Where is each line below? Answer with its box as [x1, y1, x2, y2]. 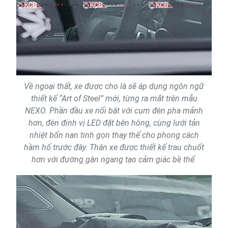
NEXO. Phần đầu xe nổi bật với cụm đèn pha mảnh [25, 106, 203, 116]
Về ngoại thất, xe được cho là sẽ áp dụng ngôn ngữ [24, 81, 204, 92]
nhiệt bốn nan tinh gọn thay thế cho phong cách [29, 130, 199, 140]
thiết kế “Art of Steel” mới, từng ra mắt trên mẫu [31, 94, 197, 104]
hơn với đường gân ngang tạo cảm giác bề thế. [32, 155, 196, 165]
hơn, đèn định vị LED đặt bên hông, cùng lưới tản [28, 118, 200, 128]
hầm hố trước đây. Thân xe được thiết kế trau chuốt [24, 142, 204, 153]
